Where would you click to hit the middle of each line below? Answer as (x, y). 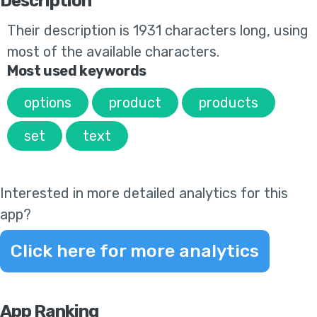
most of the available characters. (113, 52)
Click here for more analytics (135, 251)
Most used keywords (77, 71)
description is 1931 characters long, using (176, 31)
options (48, 103)
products (229, 103)
